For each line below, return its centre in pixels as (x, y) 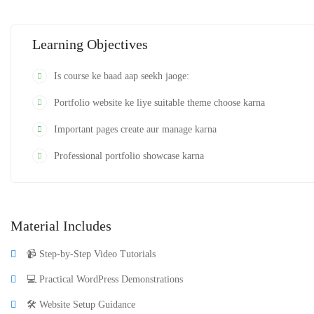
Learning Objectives (90, 44)
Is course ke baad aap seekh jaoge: (122, 76)
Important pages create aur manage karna (135, 129)
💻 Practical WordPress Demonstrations (105, 279)
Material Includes (61, 226)
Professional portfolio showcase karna (129, 156)
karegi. (24, 16)
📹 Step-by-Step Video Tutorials (91, 254)
